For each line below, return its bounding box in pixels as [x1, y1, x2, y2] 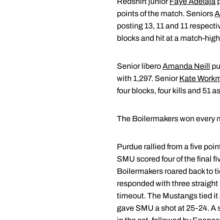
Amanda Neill [163, 62, 210, 71]
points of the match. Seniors [117, 9, 215, 18]
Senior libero [117, 62, 163, 71]
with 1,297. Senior [117, 74, 179, 83]
